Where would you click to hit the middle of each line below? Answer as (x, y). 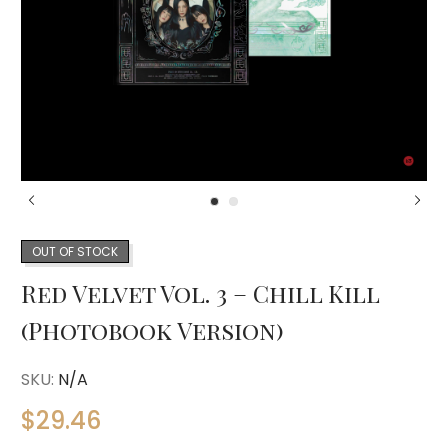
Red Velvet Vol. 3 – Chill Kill (200, 293)
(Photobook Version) (152, 330)
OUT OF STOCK (75, 251)
